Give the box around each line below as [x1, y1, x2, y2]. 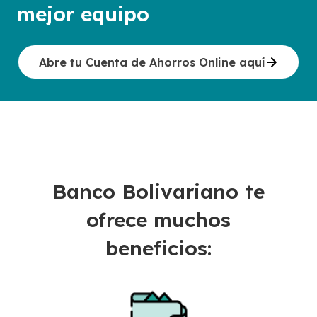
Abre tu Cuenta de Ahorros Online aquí [38, 54, 265, 69]
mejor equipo [17, 1, 149, 26]
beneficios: [105, 236, 212, 260]
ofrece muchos [86, 207, 231, 232]
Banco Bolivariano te [52, 179, 265, 204]
